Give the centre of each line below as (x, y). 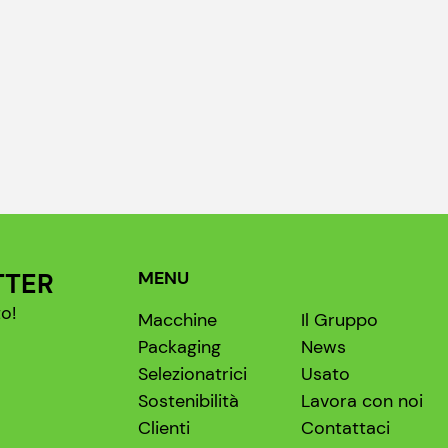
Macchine (177, 320)
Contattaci (345, 428)
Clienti (163, 428)
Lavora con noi (361, 401)
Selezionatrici (192, 374)
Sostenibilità (188, 401)
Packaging (179, 347)
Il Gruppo (339, 320)
